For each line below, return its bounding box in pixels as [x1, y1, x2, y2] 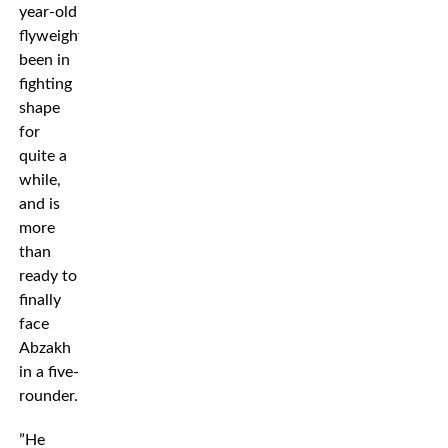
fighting [18, 75, 72, 92]
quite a [18, 147, 67, 164]
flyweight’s [18, 27, 94, 44]
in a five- [18, 363, 79, 380]
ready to [18, 267, 77, 284]
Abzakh [18, 339, 71, 356]
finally [18, 291, 61, 308]
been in [18, 51, 70, 68]
